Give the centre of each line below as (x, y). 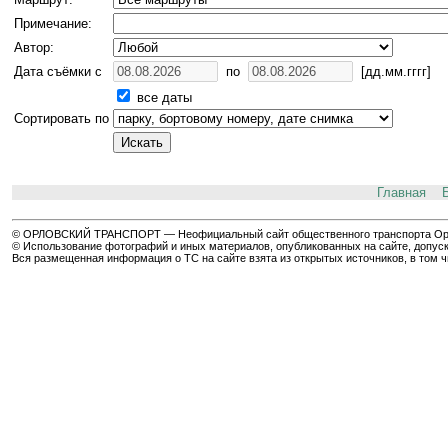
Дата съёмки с (58, 72)
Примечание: (53, 24)
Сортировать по (61, 119)
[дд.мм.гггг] (392, 72)
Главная (401, 193)
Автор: (34, 48)
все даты (162, 98)
